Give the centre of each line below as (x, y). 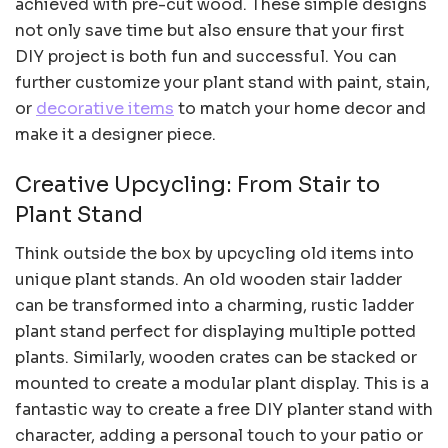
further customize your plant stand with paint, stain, (222, 83)
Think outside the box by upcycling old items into (214, 253)
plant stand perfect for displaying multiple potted (215, 331)
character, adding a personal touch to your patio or (219, 435)
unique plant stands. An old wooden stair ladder (208, 279)
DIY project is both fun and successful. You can (206, 57)
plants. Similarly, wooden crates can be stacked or (216, 357)
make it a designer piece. (115, 135)
